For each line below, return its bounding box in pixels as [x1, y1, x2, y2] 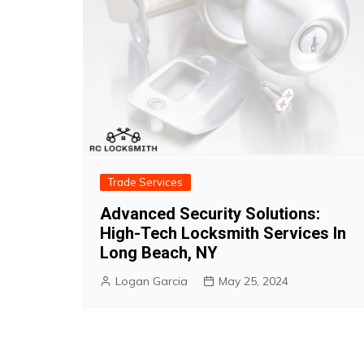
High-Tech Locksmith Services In [100, 223, 346, 243]
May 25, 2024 [219, 273, 288, 288]
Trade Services [108, 175, 183, 188]
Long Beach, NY [100, 242, 218, 262]
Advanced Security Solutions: [100, 203, 320, 223]
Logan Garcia [115, 273, 188, 288]
